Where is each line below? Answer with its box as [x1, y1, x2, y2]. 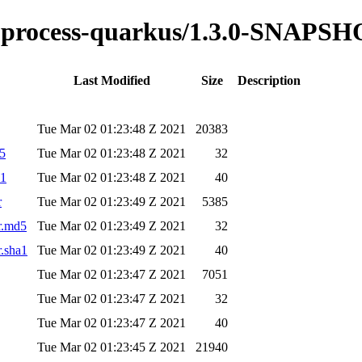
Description [238, 73, 301, 87]
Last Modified [73, 73, 150, 87]
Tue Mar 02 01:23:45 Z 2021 [37, 339, 186, 354]
